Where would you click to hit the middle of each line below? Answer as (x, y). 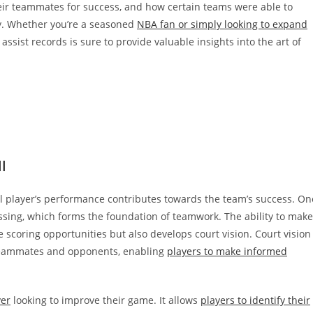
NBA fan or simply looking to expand (222, 24)
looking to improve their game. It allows (105, 300)
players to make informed (227, 251)
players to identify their (255, 300)
